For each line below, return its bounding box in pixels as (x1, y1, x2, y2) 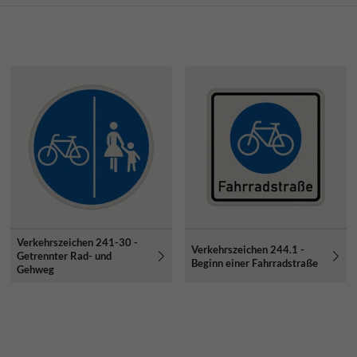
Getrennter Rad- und (16, 249, 112, 263)
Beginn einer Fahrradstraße (190, 256, 318, 269)
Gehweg (16, 263, 54, 277)
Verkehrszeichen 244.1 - (190, 242, 304, 256)
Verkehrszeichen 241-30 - (16, 236, 138, 249)
